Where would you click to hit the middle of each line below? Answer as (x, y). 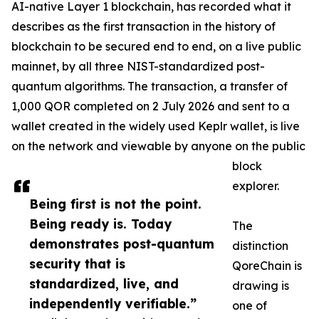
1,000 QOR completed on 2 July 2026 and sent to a (151, 106)
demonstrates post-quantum (122, 244)
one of (250, 306)
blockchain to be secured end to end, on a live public (156, 47)
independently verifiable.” (113, 304)
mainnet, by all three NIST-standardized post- (138, 67)
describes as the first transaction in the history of (143, 27)
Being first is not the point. (115, 204)
